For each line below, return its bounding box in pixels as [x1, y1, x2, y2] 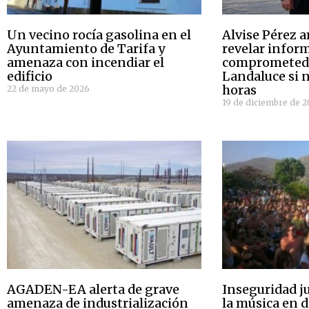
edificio [7, 68, 52, 84]
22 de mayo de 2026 [7, 83, 90, 94]
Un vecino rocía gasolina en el [7, 26, 191, 43]
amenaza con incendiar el [7, 54, 164, 70]
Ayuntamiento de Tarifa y [7, 40, 166, 57]
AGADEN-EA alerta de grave [7, 281, 179, 297]
